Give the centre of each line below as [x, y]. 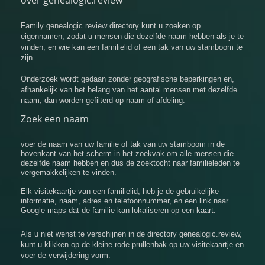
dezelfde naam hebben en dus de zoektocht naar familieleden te [130, 163]
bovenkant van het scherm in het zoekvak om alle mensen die [127, 153]
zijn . [29, 58]
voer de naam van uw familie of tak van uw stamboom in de [123, 144]
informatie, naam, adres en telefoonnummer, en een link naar [125, 201]
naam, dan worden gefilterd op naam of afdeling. [103, 100]
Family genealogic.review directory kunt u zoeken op [111, 26]
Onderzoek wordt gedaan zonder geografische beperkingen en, [127, 79]
